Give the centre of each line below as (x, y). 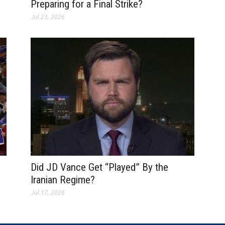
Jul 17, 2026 (47, 193)
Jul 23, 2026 (47, 17)
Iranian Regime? (63, 180)
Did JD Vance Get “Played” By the (99, 167)
